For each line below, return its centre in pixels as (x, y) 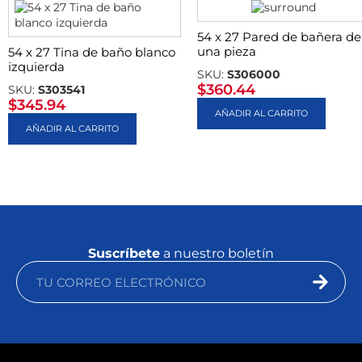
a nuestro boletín (217, 253)
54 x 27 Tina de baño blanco (92, 52)
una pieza (227, 51)
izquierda (36, 67)
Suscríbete (124, 253)
